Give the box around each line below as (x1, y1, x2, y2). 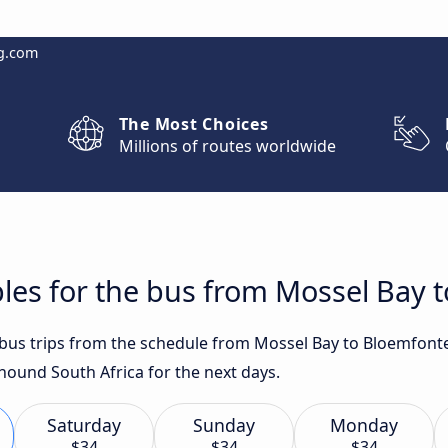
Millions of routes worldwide (118, 135, 336, 157)
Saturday (47, 413, 121, 437)
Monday (330, 413, 398, 437)
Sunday (193, 413, 255, 437)
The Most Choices (118, 113, 269, 135)
